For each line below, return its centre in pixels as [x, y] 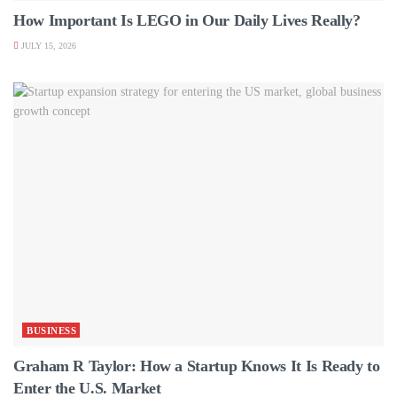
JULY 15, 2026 [47, 45]
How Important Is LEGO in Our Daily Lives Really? [187, 20]
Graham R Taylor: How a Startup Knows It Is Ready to [197, 366]
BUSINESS [51, 331]
